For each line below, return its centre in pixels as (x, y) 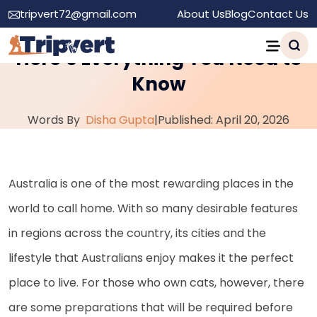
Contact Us (278, 14)
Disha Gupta (120, 120)
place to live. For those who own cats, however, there (156, 283)
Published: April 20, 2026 (224, 120)
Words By (57, 120)
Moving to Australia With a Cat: (158, 33)
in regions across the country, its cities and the (137, 233)
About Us (201, 14)
